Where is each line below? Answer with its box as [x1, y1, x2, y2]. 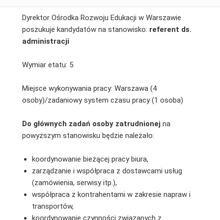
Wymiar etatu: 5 [22, 60, 73, 69]
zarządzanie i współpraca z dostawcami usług [31, 166, 182, 175]
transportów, [31, 201, 74, 211]
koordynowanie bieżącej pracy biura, [31, 154, 148, 164]
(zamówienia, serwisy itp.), [31, 178, 117, 187]
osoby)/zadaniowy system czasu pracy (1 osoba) [22, 95, 183, 105]
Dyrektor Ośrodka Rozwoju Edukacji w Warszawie [22, 13, 181, 22]
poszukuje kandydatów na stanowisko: [22, 25, 149, 34]
